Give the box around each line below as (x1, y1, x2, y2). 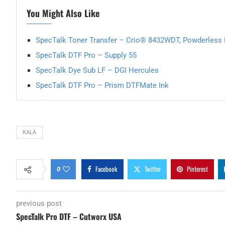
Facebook (95, 164, 118, 174)
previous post (16, 199, 62, 208)
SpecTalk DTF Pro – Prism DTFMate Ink (36, 81, 169, 90)
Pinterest (187, 164, 208, 174)
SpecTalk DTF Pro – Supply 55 (36, 51, 137, 60)
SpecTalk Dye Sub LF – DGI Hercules (36, 66, 159, 75)
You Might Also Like (27, 7, 99, 20)
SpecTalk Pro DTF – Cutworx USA (16, 210, 122, 223)
